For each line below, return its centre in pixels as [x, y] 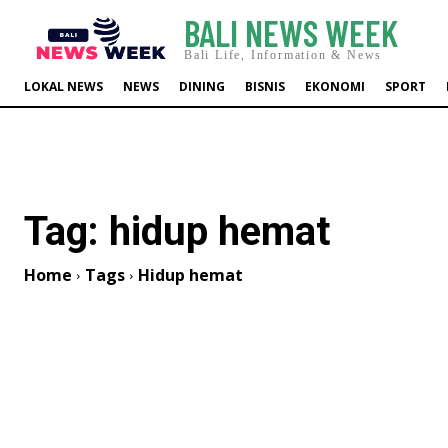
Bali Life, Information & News [283, 54]
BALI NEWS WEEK [291, 32]
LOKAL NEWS [63, 87]
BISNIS [265, 87]
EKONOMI [335, 87]
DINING [202, 87]
